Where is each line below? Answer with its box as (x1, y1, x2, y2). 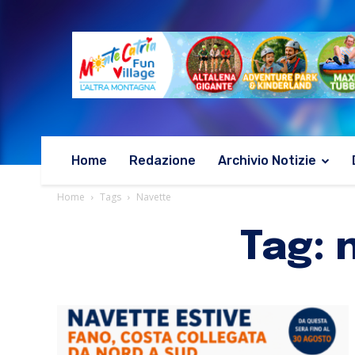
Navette (136, 189, 171, 204)
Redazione (129, 152, 196, 168)
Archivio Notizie (218, 152, 316, 168)
